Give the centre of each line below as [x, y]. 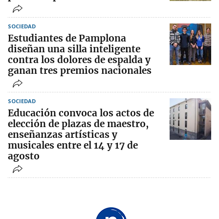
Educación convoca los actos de [81, 113]
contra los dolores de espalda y [79, 60]
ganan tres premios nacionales [80, 71]
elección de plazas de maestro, [78, 124]
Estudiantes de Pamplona [67, 38]
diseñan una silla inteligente [74, 49]
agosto [24, 156]
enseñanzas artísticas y [63, 135]
